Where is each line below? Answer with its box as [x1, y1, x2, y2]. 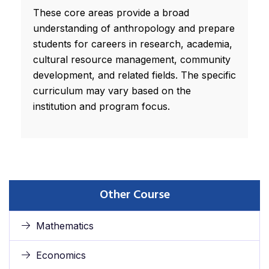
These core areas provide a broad [33, 7, 189, 19]
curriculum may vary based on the [33, 85, 191, 97]
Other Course [99, 186, 170, 205]
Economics [36, 249, 86, 262]
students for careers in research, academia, [33, 38, 232, 50]
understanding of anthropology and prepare [33, 22, 235, 35]
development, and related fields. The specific [33, 69, 236, 82]
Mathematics [36, 220, 94, 232]
